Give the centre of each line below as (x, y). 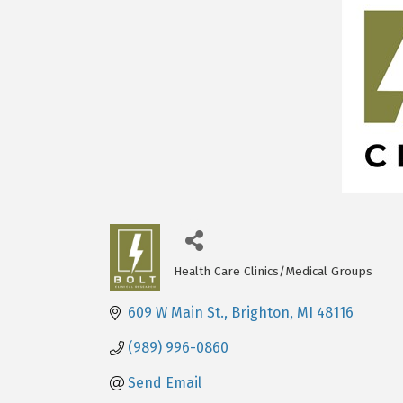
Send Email (165, 383)
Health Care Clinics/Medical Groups (273, 272)
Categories (219, 285)
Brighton (260, 313)
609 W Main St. (176, 313)
